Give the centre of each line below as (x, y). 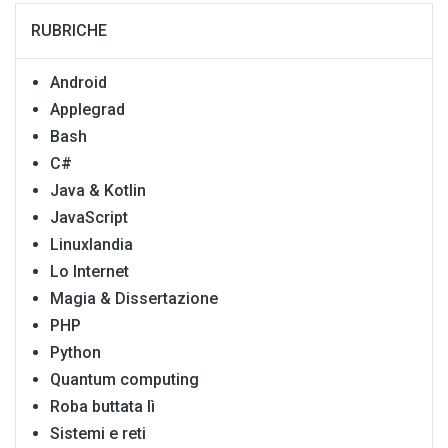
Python (75, 353)
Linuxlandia (91, 245)
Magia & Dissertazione (134, 299)
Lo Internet (89, 272)
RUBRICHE (69, 31)
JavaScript (89, 218)
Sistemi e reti (98, 434)
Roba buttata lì (102, 407)
